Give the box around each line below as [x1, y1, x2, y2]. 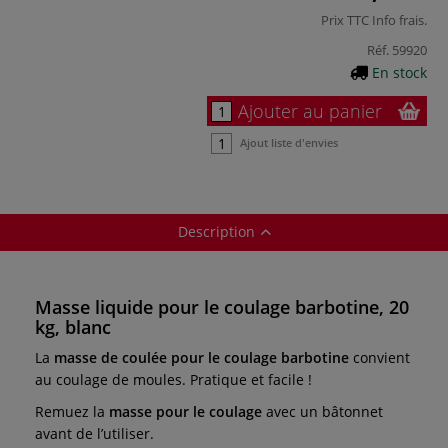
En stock [372, 62, 427, 82]
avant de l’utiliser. [35, 423, 154, 443]
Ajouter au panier [238, 98, 382, 123]
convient [353, 347, 410, 367]
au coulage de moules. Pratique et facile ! [35, 369, 312, 389]
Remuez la [35, 401, 109, 421]
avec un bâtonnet [262, 401, 383, 421]
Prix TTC [321, 10, 372, 29]
